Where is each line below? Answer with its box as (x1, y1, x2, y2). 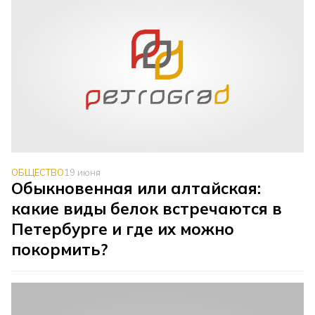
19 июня (64, 167, 101, 179)
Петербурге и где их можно (11, 219, 235, 240)
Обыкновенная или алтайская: (11, 178, 262, 199)
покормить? (11, 239, 108, 260)
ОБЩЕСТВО (11, 167, 65, 179)
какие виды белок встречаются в (11, 198, 283, 219)
